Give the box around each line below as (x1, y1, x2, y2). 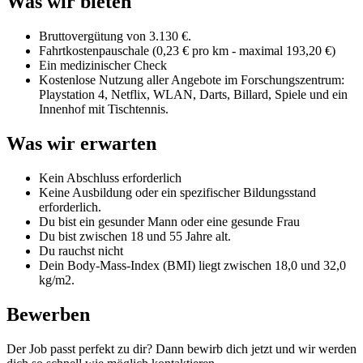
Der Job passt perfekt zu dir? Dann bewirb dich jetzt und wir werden (6, 341, 357, 356)
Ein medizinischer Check (39, 58, 167, 72)
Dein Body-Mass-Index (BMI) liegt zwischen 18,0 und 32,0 (39, 258, 346, 272)
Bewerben (6, 303, 90, 325)
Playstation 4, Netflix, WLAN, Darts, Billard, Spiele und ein (39, 87, 348, 101)
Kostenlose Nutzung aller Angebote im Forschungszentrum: (39, 72, 344, 87)
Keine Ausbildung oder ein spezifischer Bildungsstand (39, 185, 316, 199)
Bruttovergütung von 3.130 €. (39, 28, 191, 43)
